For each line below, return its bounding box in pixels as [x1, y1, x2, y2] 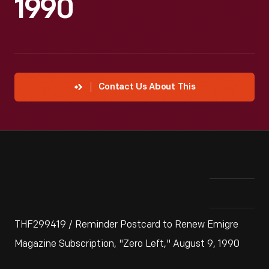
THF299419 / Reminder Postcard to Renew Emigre [14, 219, 238, 231]
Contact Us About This [98, 83, 196, 92]
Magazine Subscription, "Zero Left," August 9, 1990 [14, 238, 240, 250]
